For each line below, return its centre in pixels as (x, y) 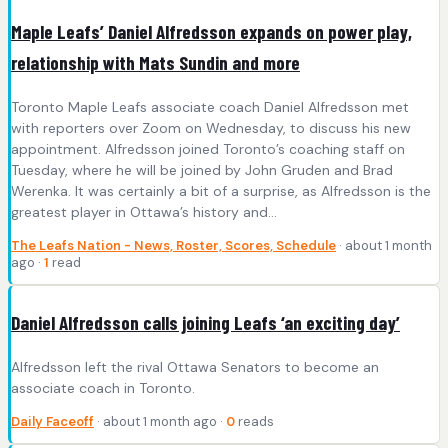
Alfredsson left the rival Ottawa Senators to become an (195, 366)
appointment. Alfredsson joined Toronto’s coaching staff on (208, 149)
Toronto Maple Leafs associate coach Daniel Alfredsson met (210, 107)
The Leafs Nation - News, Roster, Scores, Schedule (173, 246)
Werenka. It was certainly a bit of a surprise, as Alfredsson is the (221, 191)
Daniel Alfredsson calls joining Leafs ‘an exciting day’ (205, 323)
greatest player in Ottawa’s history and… (144, 212)
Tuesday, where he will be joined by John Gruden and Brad (202, 170)
